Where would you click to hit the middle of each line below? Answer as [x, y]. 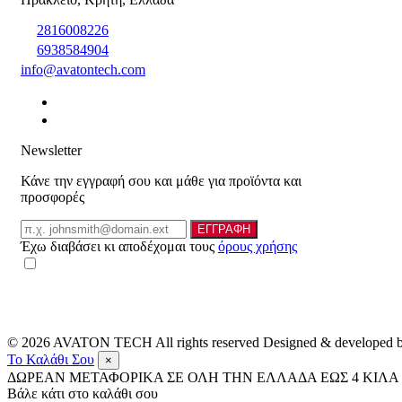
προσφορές [52, 197]
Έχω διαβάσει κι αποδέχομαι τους [119, 247]
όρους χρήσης [258, 247]
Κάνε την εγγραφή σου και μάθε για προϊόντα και [161, 181]
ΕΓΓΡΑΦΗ [224, 230]
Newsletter [51, 151]
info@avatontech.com [83, 70]
